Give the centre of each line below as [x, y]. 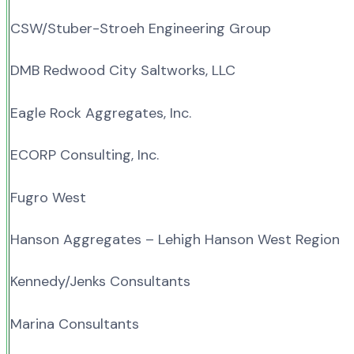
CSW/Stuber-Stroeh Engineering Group [141, 28]
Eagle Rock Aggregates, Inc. [101, 113]
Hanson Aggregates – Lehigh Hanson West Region [175, 239]
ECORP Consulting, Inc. [85, 155]
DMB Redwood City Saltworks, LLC [123, 71]
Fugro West [48, 197]
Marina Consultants [75, 324]
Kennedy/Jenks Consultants [100, 282]
